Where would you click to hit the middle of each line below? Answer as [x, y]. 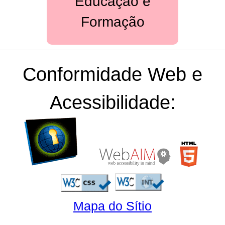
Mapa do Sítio [113, 206]
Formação [113, 22]
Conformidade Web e [113, 75]
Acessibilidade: [113, 103]
